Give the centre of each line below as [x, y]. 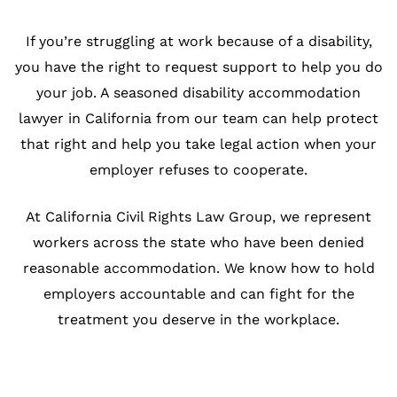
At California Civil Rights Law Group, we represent [198, 217]
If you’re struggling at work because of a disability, [198, 41]
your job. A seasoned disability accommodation [198, 93]
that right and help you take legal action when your [198, 144]
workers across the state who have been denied [198, 242]
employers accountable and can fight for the [198, 294]
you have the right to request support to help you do [198, 67]
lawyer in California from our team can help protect [198, 118]
